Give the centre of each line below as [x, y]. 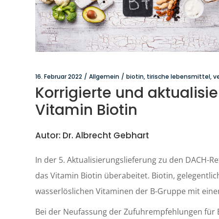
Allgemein [104, 77]
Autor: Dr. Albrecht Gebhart [92, 135]
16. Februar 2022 [59, 77]
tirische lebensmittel [178, 77]
